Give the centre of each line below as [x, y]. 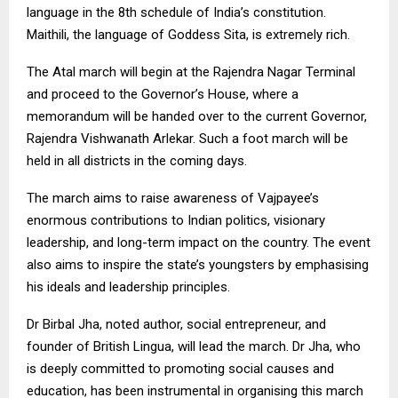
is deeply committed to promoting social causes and [180, 368]
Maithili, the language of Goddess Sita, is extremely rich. [188, 34]
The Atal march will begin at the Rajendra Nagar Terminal [191, 72]
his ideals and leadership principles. [128, 287]
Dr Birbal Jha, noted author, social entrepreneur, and [176, 324]
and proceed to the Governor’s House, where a [163, 94]
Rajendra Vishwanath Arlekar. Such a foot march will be [187, 138]
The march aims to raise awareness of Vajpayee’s [173, 198]
